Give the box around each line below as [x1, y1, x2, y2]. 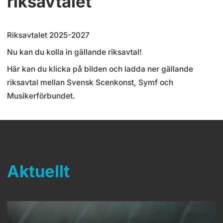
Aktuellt [7, 161, 70, 182]
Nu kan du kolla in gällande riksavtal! [7, 47, 142, 57]
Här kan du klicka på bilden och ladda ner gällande [7, 64, 193, 74]
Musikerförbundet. [7, 91, 75, 101]
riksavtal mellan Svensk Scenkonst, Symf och [7, 78, 173, 88]
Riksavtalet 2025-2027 [7, 30, 90, 40]
